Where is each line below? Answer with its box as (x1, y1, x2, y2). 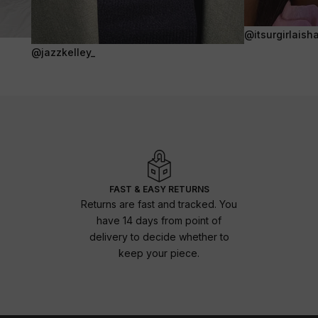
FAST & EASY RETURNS (109, 183, 209, 194)
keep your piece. (119, 246, 199, 259)
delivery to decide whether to (89, 230, 229, 243)
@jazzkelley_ (31, 45, 95, 58)
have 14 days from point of (97, 214, 221, 226)
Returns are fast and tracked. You (81, 197, 237, 210)
